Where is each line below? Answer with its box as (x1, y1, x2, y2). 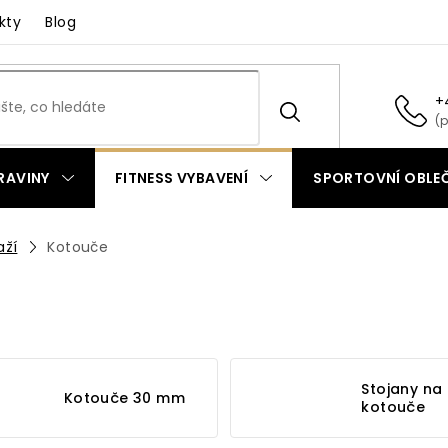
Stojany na (361, 379, 443, 400)
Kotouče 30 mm (63, 388, 186, 409)
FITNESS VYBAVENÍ (114, 168, 249, 188)
